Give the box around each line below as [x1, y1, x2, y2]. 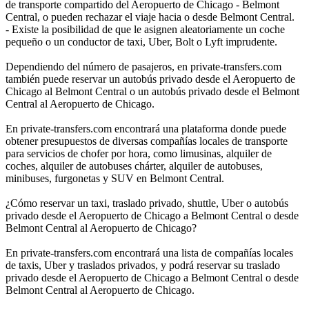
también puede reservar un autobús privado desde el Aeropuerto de [6, 72, 295, 85]
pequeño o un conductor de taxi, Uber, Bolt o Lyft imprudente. [6, 35, 277, 48]
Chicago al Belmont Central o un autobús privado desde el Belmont [6, 85, 299, 97]
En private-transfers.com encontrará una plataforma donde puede [6, 122, 286, 134]
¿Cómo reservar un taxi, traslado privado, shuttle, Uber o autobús [6, 197, 288, 209]
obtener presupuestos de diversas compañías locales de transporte [6, 134, 288, 147]
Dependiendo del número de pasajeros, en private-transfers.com [6, 60, 281, 72]
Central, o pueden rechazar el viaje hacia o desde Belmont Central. [6, 10, 295, 23]
